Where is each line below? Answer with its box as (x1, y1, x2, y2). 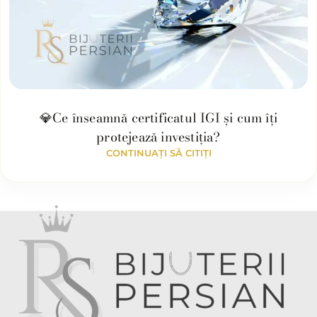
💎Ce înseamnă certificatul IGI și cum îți (39, 108, 277, 128)
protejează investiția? (96, 127, 221, 147)
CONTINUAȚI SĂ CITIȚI (105, 148, 212, 159)
